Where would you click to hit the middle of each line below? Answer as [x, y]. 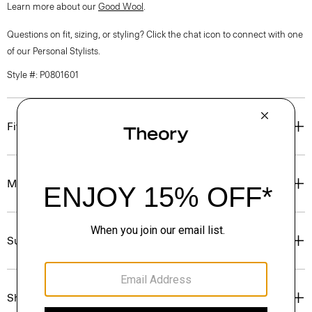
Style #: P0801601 [43, 75]
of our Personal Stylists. [54, 51]
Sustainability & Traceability [77, 241]
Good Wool [121, 7]
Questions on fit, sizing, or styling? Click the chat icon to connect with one [155, 34]
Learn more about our [53, 7]
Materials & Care [49, 184]
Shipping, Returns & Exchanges [86, 298]
